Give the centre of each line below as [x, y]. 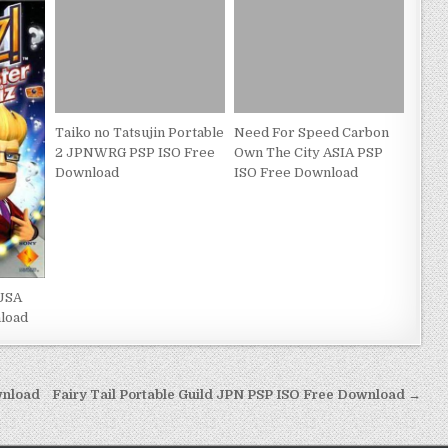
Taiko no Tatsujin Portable [139, 132]
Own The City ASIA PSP [309, 152]
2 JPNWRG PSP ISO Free [134, 152]
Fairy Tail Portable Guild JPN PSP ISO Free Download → [237, 395]
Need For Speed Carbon [312, 132]
